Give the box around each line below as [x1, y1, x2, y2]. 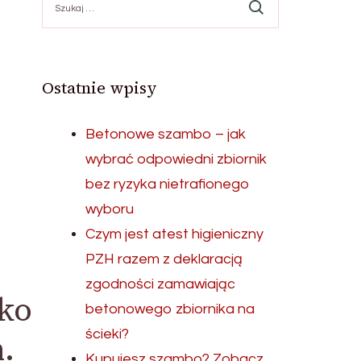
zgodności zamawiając [85, 276, 236, 292]
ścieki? [85, 326, 130, 342]
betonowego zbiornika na [85, 301, 255, 317]
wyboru [85, 201, 135, 217]
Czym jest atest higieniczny [85, 226, 264, 242]
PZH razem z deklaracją [85, 251, 243, 267]
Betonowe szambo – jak [85, 127, 247, 142]
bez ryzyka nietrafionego [85, 176, 251, 192]
